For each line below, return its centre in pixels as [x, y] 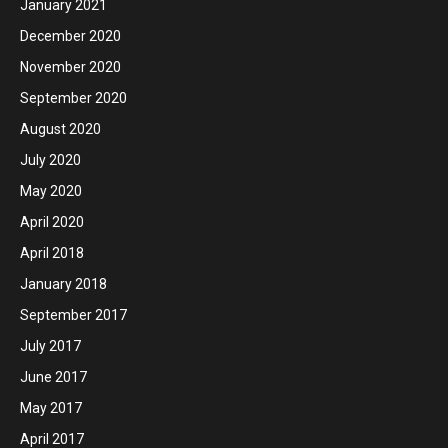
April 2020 [52, 221]
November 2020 [70, 66]
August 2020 [60, 128]
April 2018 [52, 252]
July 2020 [50, 159]
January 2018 [63, 283]
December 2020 [70, 35]
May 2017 [51, 407]
